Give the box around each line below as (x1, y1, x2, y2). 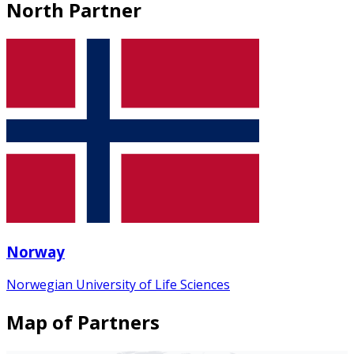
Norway (6, 241, 65, 262)
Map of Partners (6, 309, 160, 336)
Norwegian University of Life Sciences (6, 276, 230, 294)
